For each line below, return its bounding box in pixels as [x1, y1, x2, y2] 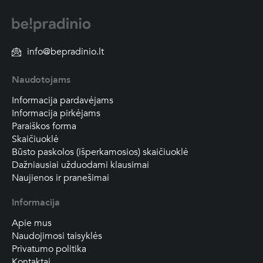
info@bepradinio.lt [27, 45, 104, 58]
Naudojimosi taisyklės [12, 229, 102, 242]
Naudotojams [12, 73, 70, 86]
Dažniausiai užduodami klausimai [12, 158, 149, 171]
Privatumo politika [12, 242, 86, 255]
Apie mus [12, 216, 52, 230]
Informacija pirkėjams [12, 106, 100, 120]
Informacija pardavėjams [12, 93, 113, 107]
